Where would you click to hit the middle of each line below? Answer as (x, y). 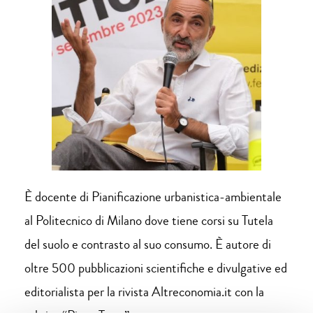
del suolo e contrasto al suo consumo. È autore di (148, 244)
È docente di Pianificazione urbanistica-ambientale (153, 196)
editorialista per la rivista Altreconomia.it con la (145, 291)
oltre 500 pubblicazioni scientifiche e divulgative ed (156, 268)
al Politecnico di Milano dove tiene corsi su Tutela (149, 220)
